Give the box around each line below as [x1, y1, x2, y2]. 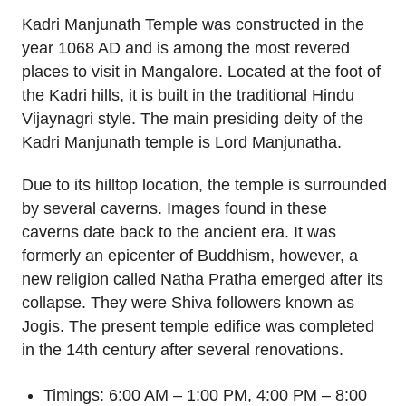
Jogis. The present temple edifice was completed [22, 317, 374, 335]
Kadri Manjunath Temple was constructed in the [22, 15, 364, 34]
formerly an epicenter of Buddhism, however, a [22, 246, 358, 265]
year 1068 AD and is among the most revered [22, 39, 350, 58]
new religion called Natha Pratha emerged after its [22, 270, 383, 288]
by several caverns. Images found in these [22, 199, 327, 217]
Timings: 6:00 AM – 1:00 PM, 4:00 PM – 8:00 [43, 386, 367, 404]
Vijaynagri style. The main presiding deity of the [22, 110, 363, 129]
